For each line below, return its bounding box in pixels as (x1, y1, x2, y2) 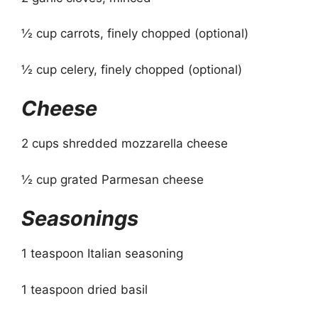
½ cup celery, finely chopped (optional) (21, 62, 242, 77)
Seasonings (21, 206, 138, 231)
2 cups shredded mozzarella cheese (21, 136, 228, 151)
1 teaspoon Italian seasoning (21, 246, 183, 261)
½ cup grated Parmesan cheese (21, 172, 204, 187)
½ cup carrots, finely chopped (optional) (21, 26, 248, 41)
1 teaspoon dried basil (21, 282, 148, 297)
